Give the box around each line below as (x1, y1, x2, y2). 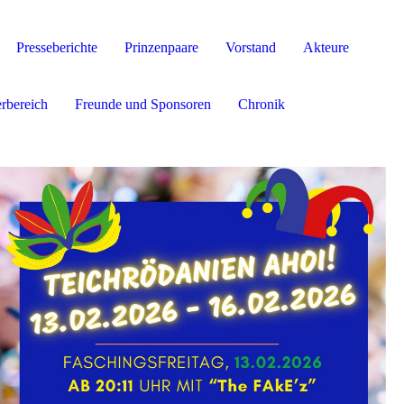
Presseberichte (16, 40, 97, 55)
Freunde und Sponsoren (75, 96, 211, 112)
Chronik (238, 96, 285, 112)
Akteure (303, 40, 349, 55)
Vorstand (225, 40, 276, 55)
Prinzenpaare (124, 40, 198, 55)
